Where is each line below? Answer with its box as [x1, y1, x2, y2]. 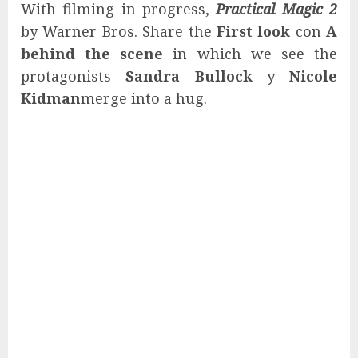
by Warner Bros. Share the [21, 21, 217, 41]
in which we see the [163, 43, 338, 63]
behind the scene [21, 43, 164, 63]
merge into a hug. [81, 88, 207, 108]
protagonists [21, 66, 126, 86]
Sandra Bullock [125, 66, 253, 86]
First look [216, 21, 291, 41]
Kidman [21, 88, 81, 108]
